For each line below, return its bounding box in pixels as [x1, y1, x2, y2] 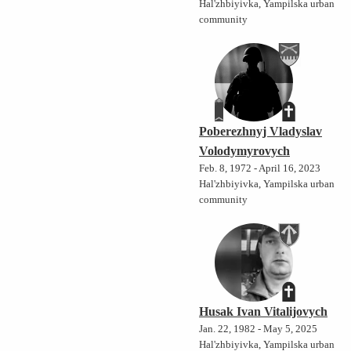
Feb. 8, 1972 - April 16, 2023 [199, 163, 321, 175]
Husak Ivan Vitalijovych [199, 305, 328, 319]
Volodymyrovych [199, 144, 291, 158]
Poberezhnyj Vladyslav [199, 125, 323, 139]
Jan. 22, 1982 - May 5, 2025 [199, 324, 318, 335]
